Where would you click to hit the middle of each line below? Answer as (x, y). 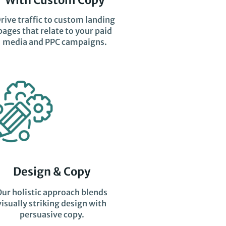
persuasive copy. (52, 215)
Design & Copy (52, 172)
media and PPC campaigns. (55, 42)
